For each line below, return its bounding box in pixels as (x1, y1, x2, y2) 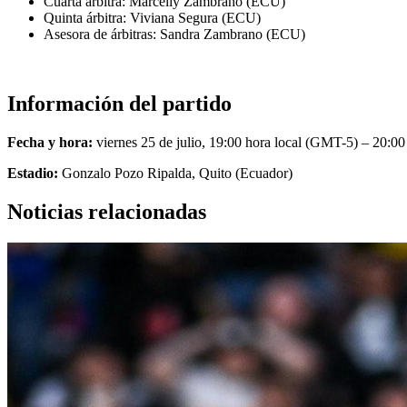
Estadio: (7, 164, 62, 181)
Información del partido (7, 91, 232, 115)
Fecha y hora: (7, 134, 96, 150)
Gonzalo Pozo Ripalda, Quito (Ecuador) (62, 164, 293, 181)
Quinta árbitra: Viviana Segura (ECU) (44, 10, 261, 26)
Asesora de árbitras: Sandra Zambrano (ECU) (44, 26, 305, 43)
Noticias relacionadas (7, 199, 206, 223)
